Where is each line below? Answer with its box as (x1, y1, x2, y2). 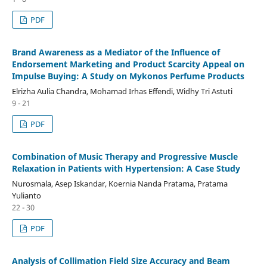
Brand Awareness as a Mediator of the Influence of (11, 46, 220, 58)
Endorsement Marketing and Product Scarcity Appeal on (11, 58, 244, 70)
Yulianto (11, 190, 41, 201)
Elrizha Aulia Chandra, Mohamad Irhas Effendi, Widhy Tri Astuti (11, 85, 232, 97)
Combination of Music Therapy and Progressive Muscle (11, 150, 238, 162)
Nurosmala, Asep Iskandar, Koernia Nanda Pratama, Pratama (11, 178, 228, 189)
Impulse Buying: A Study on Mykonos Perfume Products (11, 70, 244, 82)
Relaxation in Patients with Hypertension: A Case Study (11, 162, 240, 174)
